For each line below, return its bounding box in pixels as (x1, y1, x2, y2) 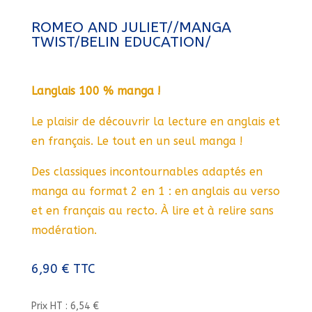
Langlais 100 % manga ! (31, 84, 161, 97)
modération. (31, 224, 97, 237)
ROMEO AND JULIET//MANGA (31, 19, 231, 36)
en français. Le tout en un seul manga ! (31, 134, 243, 148)
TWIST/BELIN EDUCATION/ (31, 33, 211, 51)
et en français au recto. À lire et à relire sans (31, 204, 274, 217)
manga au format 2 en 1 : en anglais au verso (31, 185, 280, 198)
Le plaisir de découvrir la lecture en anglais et (31, 115, 280, 128)
